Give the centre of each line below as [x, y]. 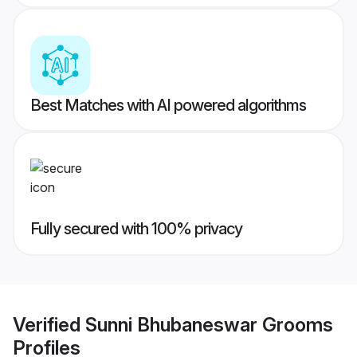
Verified [49, 324]
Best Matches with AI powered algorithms [168, 106]
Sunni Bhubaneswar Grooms [209, 324]
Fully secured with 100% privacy [136, 229]
